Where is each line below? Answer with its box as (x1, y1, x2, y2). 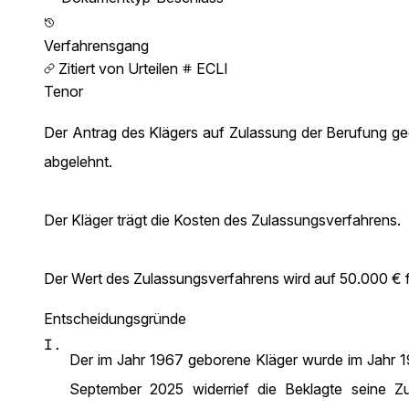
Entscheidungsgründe (44, 309, 186, 328)
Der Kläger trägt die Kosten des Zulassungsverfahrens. (44, 211, 401, 229)
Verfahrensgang (44, 37, 149, 55)
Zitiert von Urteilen (55, 59, 178, 78)
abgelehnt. (44, 152, 112, 171)
